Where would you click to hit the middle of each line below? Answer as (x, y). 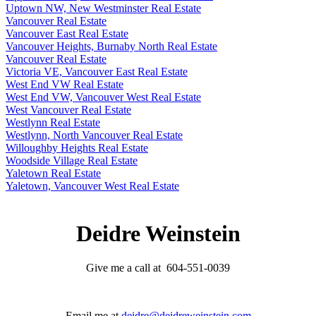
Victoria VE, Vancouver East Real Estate (97, 72)
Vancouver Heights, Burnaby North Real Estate (111, 47)
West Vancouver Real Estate (68, 110)
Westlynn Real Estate (53, 123)
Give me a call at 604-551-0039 (158, 268)
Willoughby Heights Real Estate (77, 148)
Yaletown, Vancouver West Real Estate (92, 186)
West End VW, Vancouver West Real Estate (103, 97)
